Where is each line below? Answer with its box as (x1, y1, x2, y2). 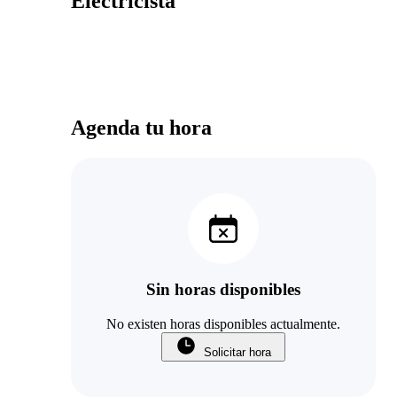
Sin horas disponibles (146, 280, 300, 300)
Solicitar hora (204, 346, 271, 360)
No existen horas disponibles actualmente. (106, 316, 340, 332)
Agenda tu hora (71, 115, 212, 139)
